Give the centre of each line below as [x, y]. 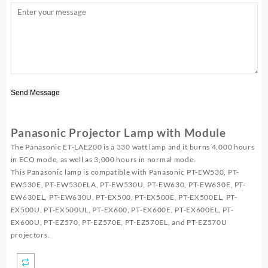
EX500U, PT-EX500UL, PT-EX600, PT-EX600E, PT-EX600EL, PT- [122, 210]
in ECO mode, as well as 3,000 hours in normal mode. [103, 160]
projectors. [30, 235]
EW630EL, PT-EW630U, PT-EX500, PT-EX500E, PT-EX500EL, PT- [124, 197]
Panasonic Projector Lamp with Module [118, 133]
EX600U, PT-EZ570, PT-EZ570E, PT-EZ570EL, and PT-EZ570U [119, 223]
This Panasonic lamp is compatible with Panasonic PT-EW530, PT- [125, 172]
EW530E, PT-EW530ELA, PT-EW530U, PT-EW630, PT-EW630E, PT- [128, 185]
